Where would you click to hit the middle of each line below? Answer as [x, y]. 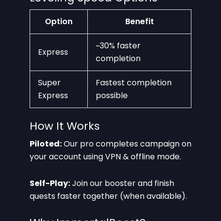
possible [112, 95]
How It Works [65, 126]
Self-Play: [50, 183]
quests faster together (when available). [108, 196]
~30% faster [118, 45]
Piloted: [46, 144]
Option [59, 21]
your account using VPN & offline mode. [105, 156]
